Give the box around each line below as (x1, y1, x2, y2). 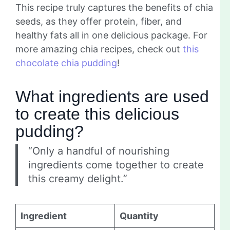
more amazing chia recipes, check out (15, 44, 183, 55)
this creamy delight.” (28, 172, 127, 185)
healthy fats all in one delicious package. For (15, 30, 207, 41)
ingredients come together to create (28, 159, 204, 171)
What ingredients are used (15, 87, 209, 106)
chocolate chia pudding (15, 57, 117, 69)
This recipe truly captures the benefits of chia (15, 2, 213, 13)
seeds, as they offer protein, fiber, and (15, 16, 182, 27)
